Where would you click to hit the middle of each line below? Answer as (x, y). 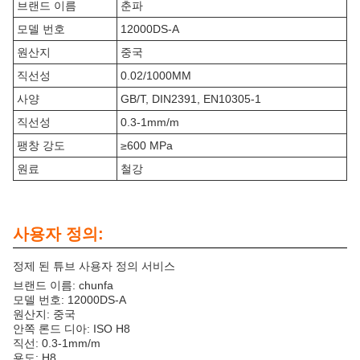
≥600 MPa (147, 145)
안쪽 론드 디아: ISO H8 (72, 329)
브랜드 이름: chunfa (63, 285)
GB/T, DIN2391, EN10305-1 (191, 99)
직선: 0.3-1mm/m (57, 343)
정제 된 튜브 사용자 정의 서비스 (94, 266)
